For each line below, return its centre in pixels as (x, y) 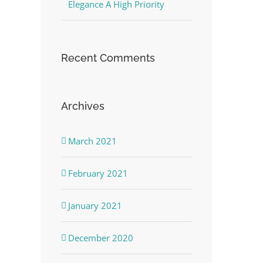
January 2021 (95, 205)
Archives (82, 106)
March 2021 (92, 141)
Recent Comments (108, 58)
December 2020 (100, 237)
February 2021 (98, 173)
